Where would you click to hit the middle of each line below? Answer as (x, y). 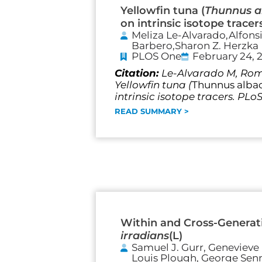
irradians (145, 235)
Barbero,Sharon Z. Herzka (195, 46)
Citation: (138, 73)
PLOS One (156, 56)
